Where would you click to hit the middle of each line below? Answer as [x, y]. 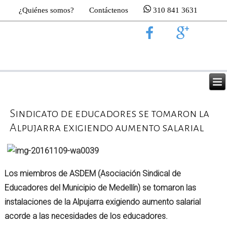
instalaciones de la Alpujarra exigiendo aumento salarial [103, 202]
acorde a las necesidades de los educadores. [86, 216]
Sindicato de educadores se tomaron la [110, 114]
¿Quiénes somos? [47, 10]
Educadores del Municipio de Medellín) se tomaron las [101, 188]
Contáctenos [109, 10]
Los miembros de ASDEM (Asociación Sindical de [93, 174]
